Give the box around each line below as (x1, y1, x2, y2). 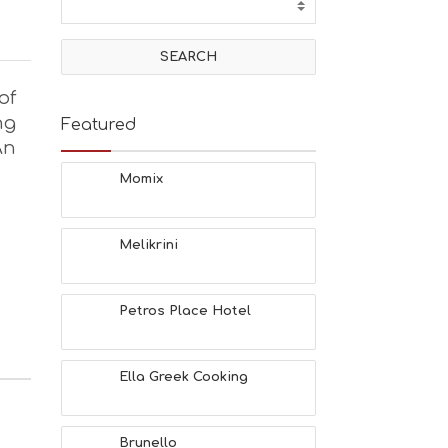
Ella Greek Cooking (119, 370, 248, 384)
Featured (61, 116, 136, 134)
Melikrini (119, 238, 178, 252)
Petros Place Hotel (119, 304, 251, 318)
